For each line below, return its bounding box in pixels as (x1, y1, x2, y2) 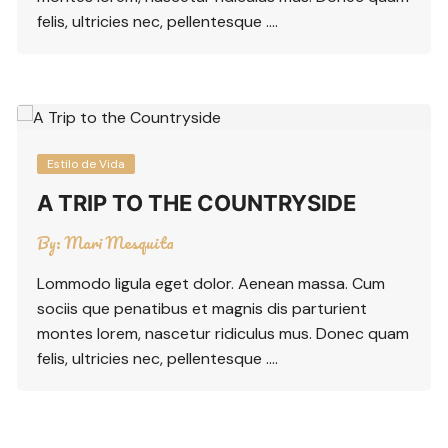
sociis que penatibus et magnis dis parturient (37, 298, 368, 320)
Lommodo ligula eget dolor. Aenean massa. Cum (37, 273, 386, 295)
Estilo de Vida (47, 156, 126, 173)
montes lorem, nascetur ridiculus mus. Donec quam (37, 323, 410, 345)
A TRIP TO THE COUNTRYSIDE (37, 190, 357, 217)
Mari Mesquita (65, 229, 175, 257)
